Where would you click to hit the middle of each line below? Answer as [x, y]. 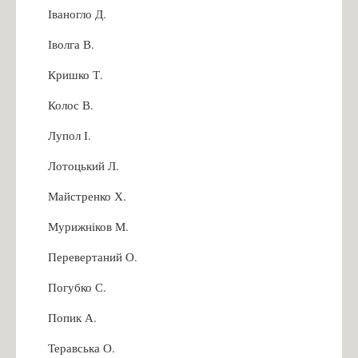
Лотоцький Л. [84, 165]
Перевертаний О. [93, 256]
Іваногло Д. [77, 13]
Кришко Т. [76, 74]
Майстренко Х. [87, 195]
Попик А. [72, 317]
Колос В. [71, 104]
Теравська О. [82, 347]
